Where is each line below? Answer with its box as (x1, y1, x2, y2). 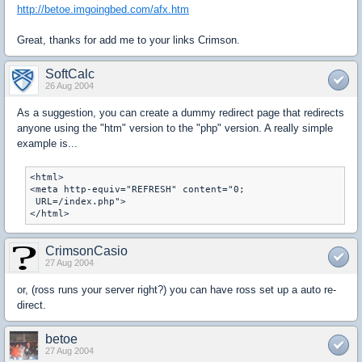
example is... (17, 137, 78, 150)
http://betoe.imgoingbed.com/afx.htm (17, 3, 189, 16)
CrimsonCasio (45, 244, 128, 259)
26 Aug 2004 (45, 81, 94, 91)
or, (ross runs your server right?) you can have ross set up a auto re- (17, 284, 336, 297)
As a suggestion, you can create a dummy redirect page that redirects (17, 107, 344, 120)
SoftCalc (45, 67, 95, 82)
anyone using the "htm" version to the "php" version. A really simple (17, 122, 333, 135)
